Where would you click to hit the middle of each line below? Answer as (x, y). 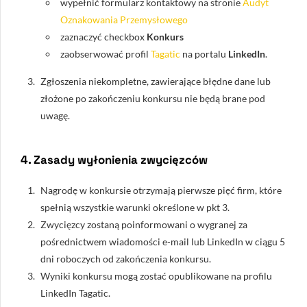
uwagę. (55, 115)
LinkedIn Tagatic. (75, 293)
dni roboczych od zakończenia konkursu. (126, 259)
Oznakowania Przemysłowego (124, 19)
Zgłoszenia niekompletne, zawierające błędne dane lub (156, 81)
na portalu (204, 53)
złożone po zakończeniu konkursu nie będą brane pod (153, 98)
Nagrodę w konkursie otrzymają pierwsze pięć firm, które (161, 191)
